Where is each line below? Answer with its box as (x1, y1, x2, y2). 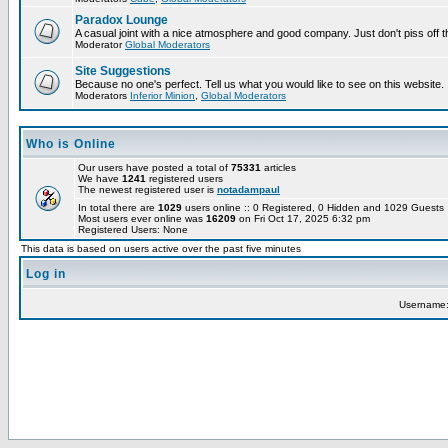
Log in (26, 267, 66, 281)
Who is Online (26, 137, 116, 151)
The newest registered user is (78, 184, 217, 195)
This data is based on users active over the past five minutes (21, 243, 301, 254)
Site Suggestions (75, 64, 171, 78)
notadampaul (217, 184, 280, 195)
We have (78, 173, 122, 184)
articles (261, 162, 296, 173)
